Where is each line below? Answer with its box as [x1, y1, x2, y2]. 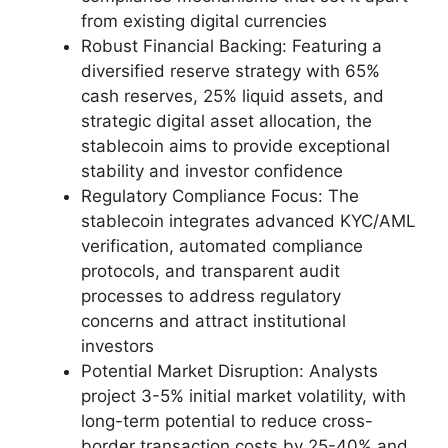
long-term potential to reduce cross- [81, 410, 373, 431]
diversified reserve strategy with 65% [81, 60, 380, 81]
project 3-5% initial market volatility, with [81, 385, 406, 406]
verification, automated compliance [81, 235, 363, 256]
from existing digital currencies [81, 10, 327, 31]
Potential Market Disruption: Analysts [81, 360, 378, 381]
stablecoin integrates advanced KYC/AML [81, 210, 416, 231]
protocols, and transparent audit [81, 260, 340, 281]
